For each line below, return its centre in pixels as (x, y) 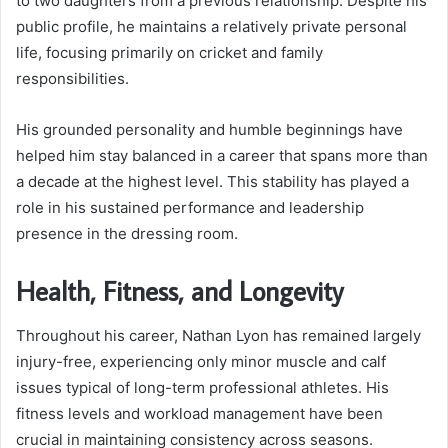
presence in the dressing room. (127, 234)
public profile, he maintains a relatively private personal (211, 27)
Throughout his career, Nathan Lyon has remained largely (218, 335)
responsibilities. (72, 79)
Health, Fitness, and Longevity (179, 291)
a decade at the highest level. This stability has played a (212, 182)
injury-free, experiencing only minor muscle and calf (201, 361)
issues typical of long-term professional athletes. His (202, 387)
